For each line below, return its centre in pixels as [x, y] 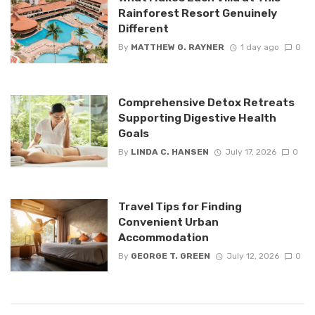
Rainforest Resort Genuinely [197, 13]
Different [143, 29]
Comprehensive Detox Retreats [206, 102]
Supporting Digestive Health [197, 117]
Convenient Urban [168, 222]
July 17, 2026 [250, 152]
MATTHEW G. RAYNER [177, 47]
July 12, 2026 [252, 256]
